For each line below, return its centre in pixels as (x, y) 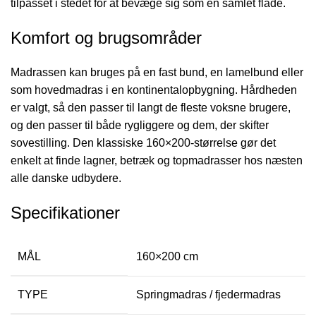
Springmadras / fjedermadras (208, 294)
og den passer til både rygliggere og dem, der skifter (140, 125)
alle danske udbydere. (66, 178)
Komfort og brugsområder (106, 37)
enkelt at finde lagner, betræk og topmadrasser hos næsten (157, 160)
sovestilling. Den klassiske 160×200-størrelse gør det (143, 142)
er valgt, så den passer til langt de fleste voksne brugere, (151, 107)
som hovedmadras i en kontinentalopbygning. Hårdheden (154, 90)
